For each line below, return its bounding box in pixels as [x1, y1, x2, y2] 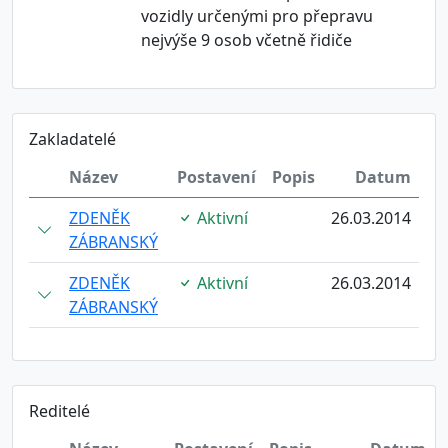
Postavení [177, 166, 256, 188]
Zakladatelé [29, 128, 116, 150]
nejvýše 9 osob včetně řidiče [141, 29, 352, 51]
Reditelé [29, 400, 90, 422]
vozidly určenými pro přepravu [141, 5, 373, 27]
